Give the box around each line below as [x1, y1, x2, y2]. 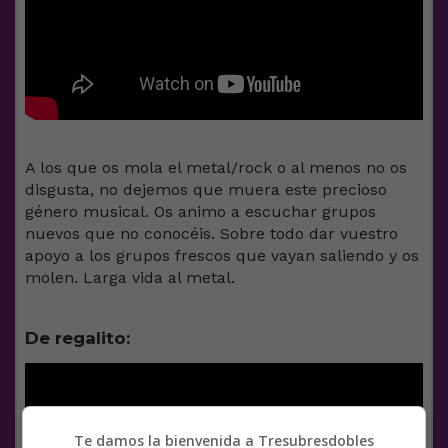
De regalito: [25, 327, 130, 348]
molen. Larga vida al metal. [25, 267, 235, 287]
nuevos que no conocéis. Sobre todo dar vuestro [25, 223, 398, 243]
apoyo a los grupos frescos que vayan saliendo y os [25, 245, 419, 265]
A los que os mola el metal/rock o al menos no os [25, 157, 407, 177]
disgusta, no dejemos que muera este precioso [25, 179, 387, 199]
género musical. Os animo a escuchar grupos [25, 201, 376, 221]
